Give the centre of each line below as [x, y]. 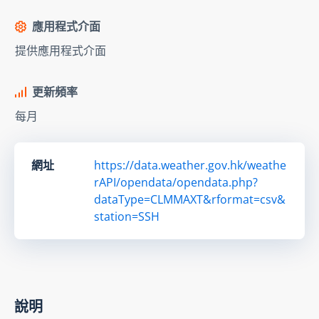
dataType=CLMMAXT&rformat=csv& [190, 199]
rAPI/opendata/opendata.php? [176, 182]
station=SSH [127, 216]
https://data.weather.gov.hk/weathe [190, 165]
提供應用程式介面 [61, 50]
